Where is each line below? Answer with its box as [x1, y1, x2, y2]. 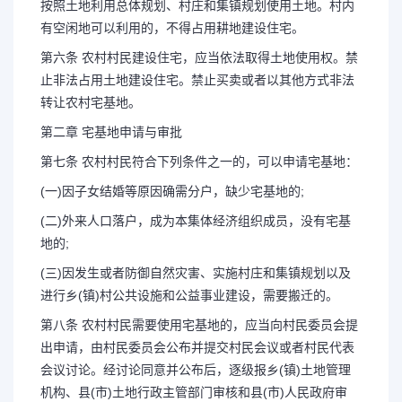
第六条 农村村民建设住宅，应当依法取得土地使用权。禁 [40, 50, 358, 65]
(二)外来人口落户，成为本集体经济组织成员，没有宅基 [40, 214, 351, 228]
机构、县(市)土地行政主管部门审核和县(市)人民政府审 [40, 385, 347, 399]
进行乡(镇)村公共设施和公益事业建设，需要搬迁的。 [40, 288, 338, 302]
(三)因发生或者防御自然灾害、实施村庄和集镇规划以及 [40, 266, 351, 280]
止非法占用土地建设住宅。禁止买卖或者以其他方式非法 [40, 73, 354, 87]
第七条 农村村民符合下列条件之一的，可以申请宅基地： [40, 154, 358, 169]
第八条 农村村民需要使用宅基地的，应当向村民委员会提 [40, 318, 358, 332]
